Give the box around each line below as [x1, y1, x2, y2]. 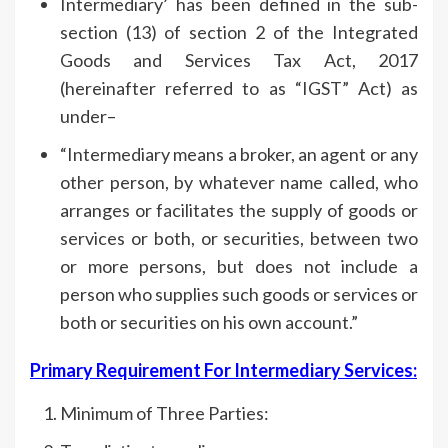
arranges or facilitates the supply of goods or [60, 198, 418, 221]
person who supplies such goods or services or [60, 282, 418, 305]
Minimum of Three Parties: [60, 401, 269, 424]
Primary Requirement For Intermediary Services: [30, 358, 417, 381]
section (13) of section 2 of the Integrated [60, 20, 418, 43]
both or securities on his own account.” [60, 310, 358, 333]
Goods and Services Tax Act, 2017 [60, 48, 418, 71]
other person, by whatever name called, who [60, 170, 418, 193]
